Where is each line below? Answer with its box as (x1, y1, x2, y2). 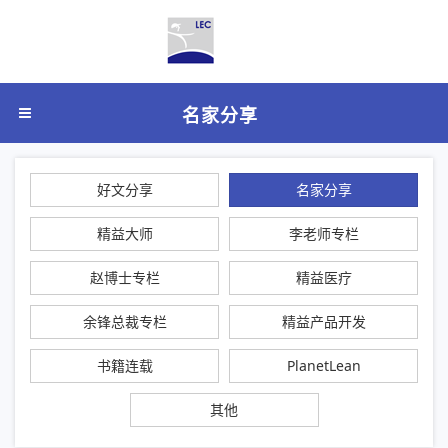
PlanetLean (286, 356, 361, 375)
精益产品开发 (281, 312, 366, 331)
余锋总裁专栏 (82, 312, 167, 331)
